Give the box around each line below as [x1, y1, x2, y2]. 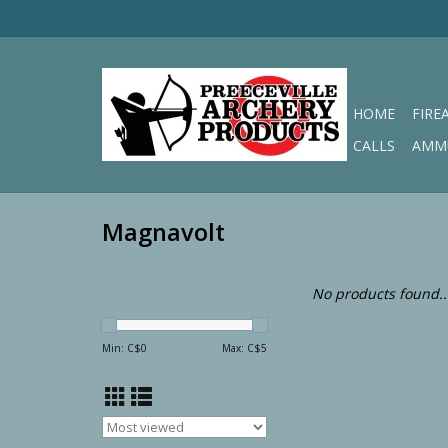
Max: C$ [222, 341, 261, 355]
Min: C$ [102, 341, 141, 355]
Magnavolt [102, 216, 225, 249]
